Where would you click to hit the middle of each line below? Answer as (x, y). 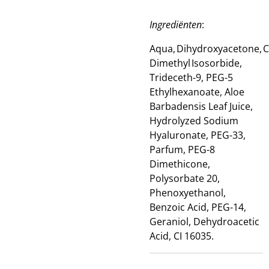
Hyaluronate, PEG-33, (198, 135)
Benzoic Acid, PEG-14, (198, 207)
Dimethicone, (180, 164)
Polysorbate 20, (185, 178)
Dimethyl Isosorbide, (196, 63)
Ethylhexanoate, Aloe (197, 92)
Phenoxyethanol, (188, 193)
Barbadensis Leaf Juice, (201, 106)
